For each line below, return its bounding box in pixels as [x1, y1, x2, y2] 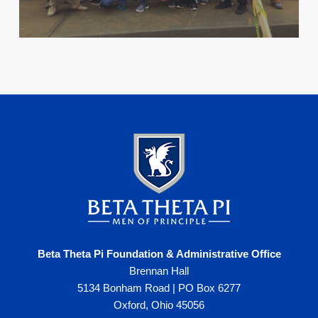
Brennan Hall [129, 265, 189, 278]
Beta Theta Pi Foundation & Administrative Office [37, 248, 281, 261]
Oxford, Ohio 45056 [114, 299, 204, 312]
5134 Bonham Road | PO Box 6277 [77, 282, 241, 295]
